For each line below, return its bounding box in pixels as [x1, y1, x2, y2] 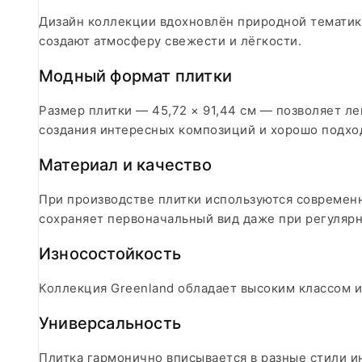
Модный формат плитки [39, 65, 232, 86]
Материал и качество [39, 154, 212, 175]
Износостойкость [39, 243, 181, 263]
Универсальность [39, 313, 181, 333]
